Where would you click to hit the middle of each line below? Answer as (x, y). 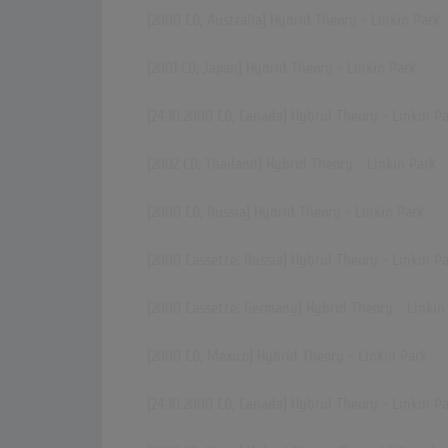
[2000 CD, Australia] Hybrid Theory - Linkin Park (293, 20)
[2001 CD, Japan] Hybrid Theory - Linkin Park (281, 68)
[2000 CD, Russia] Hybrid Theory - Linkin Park (285, 212)
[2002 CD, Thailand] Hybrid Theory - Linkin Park (291, 164)
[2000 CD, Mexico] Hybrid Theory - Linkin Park (287, 356)
